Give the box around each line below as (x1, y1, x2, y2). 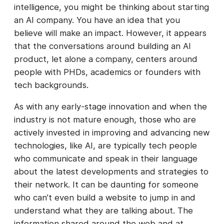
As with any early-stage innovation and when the (14, 101, 207, 111)
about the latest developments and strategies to (14, 166, 208, 176)
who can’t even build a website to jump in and (14, 192, 195, 202)
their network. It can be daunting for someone (14, 179, 198, 189)
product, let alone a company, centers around (14, 54, 197, 64)
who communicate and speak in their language (14, 153, 197, 163)
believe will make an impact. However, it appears (14, 28, 206, 38)
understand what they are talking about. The (14, 205, 193, 215)
